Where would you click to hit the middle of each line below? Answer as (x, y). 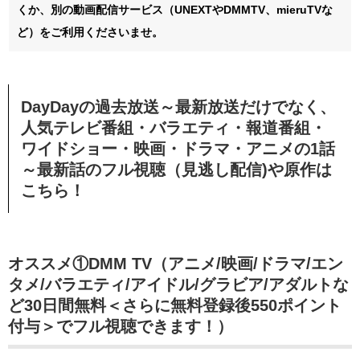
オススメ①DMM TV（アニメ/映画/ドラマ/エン (176, 264)
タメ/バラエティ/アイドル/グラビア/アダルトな (178, 285)
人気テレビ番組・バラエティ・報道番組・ (174, 128)
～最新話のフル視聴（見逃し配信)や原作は (176, 170)
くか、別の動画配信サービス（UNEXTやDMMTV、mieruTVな (175, 10)
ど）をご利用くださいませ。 (90, 33)
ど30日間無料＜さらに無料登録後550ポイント (175, 306)
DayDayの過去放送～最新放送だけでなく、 (178, 107)
